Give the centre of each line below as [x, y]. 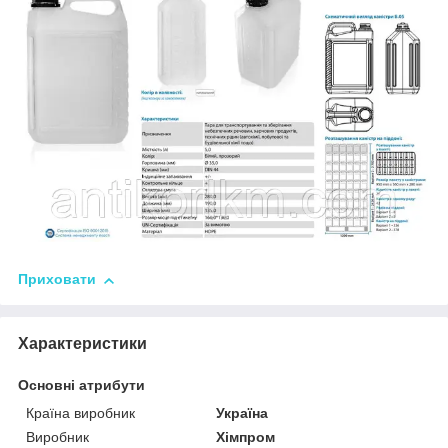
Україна [242, 413]
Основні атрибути [81, 385]
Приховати [57, 279]
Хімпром [246, 437]
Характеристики [82, 344]
